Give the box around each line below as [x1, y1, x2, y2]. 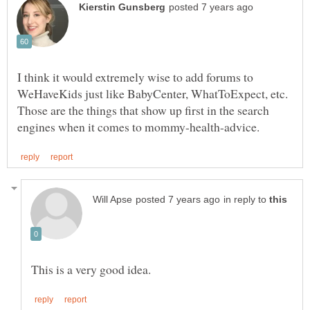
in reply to [224, 194, 269, 205]
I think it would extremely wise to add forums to [17, 68, 253, 85]
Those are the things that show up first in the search [17, 101, 269, 118]
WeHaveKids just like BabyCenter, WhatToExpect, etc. [17, 84, 288, 102]
